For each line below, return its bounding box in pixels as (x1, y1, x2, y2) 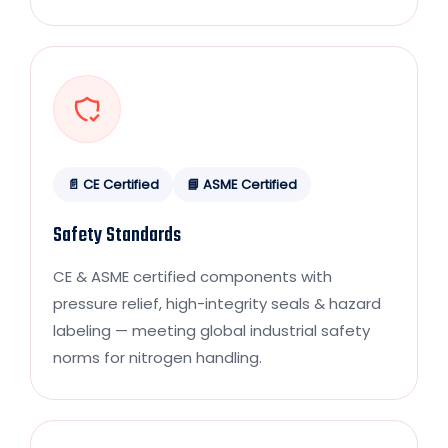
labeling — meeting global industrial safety (53, 319, 370, 341)
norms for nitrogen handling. (53, 346, 262, 368)
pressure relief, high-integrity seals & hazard (53, 292, 381, 314)
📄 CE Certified (67, 174, 159, 194)
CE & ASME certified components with (53, 265, 332, 287)
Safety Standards (53, 219, 181, 251)
